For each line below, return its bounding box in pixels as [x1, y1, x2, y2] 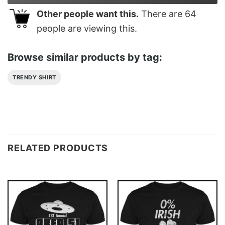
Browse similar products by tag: [8, 51, 162, 63]
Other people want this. [37, 9, 139, 20]
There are [139, 9, 185, 20]
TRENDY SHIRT [13, 73, 56, 81]
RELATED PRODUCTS [8, 143, 108, 154]
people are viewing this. [37, 23, 137, 34]
